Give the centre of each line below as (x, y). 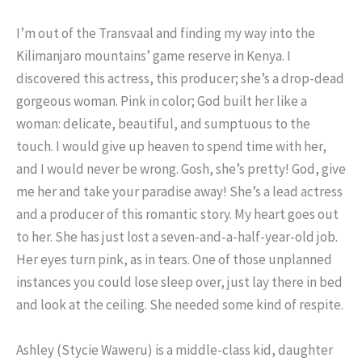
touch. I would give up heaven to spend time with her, (171, 147)
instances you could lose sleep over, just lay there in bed (179, 282)
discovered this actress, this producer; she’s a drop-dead (180, 79)
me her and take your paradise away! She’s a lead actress (179, 192)
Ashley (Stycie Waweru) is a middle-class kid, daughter (175, 349)
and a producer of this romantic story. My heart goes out (177, 215)
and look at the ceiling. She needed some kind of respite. (180, 305)
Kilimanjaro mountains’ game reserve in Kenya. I (154, 56)
